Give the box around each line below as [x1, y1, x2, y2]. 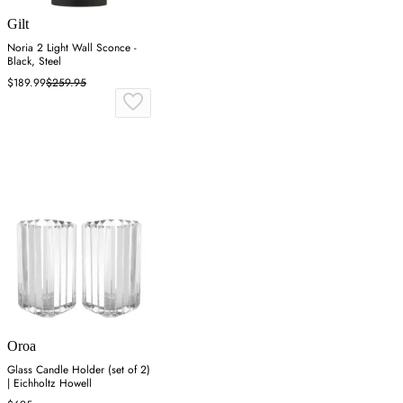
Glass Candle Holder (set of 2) [7, 362, 150, 379]
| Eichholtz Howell [7, 375, 92, 392]
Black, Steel [7, 53, 61, 70]
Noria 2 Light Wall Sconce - [7, 40, 137, 57]
